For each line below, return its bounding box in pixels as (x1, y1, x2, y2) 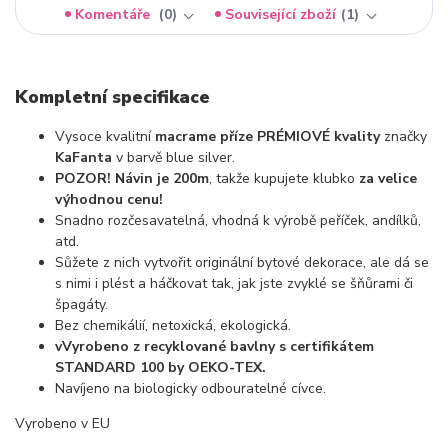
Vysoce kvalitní (55, 126, 155, 146)
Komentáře (75, 4, 155, 24)
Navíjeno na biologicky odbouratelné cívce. (55, 378, 326, 398)
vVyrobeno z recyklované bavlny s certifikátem (55, 336, 374, 356)
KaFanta (55, 147, 112, 167)
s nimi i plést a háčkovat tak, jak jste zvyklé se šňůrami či (55, 273, 413, 293)
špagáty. (55, 294, 108, 314)
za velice (359, 168, 417, 188)
